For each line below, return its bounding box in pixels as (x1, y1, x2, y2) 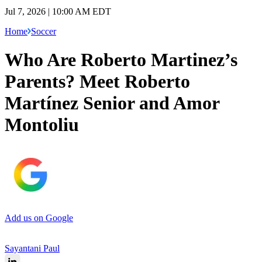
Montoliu (5, 114, 79, 136)
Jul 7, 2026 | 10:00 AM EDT (5, 6, 111, 16)
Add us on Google (5, 212, 73, 223)
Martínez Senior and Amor (5, 92, 219, 114)
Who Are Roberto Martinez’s (5, 49, 237, 71)
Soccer (31, 26, 56, 36)
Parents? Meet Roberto (5, 71, 190, 92)
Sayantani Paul (5, 243, 60, 253)
